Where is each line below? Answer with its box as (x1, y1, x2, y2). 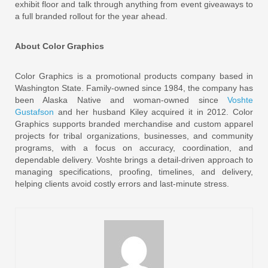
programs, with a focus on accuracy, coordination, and (15, 142, 253, 153)
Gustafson (15, 106, 54, 117)
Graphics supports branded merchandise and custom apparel (15, 118, 253, 129)
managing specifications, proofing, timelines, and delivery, (15, 166, 253, 176)
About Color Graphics (15, 41, 104, 51)
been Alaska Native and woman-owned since (15, 95, 227, 105)
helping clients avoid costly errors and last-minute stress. (15, 178, 229, 188)
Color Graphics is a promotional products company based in (15, 71, 253, 81)
